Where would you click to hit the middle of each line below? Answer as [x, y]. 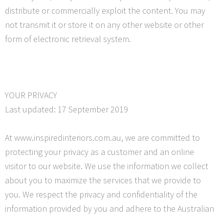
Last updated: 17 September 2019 [66, 109]
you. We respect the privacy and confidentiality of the [101, 194]
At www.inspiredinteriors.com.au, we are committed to [102, 137]
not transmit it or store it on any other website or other [104, 24]
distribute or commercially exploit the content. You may [105, 10]
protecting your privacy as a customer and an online [99, 152]
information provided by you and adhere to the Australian [109, 208]
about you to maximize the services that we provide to [103, 180]
